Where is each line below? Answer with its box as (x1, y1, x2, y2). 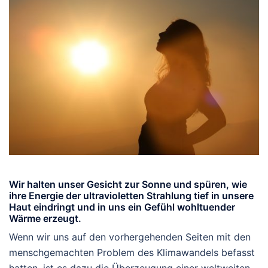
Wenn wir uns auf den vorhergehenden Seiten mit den (9, 230, 251, 243)
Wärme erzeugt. (9, 212, 81, 224)
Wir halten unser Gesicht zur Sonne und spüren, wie (9, 178, 247, 190)
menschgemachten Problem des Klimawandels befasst (9, 246, 255, 258)
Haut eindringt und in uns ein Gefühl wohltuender (9, 200, 235, 213)
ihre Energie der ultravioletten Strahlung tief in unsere (9, 189, 254, 202)
